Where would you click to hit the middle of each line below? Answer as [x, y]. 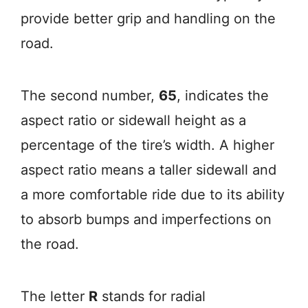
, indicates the [223, 96]
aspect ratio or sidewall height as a [133, 120]
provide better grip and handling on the [148, 19]
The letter [55, 296]
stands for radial [152, 296]
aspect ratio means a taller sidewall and [148, 170]
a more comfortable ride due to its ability [153, 195]
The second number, [90, 96]
